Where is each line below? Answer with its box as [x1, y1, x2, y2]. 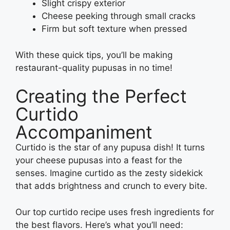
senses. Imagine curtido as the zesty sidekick [15, 168, 203, 179]
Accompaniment [15, 121, 152, 143]
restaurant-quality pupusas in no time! [15, 62, 175, 73]
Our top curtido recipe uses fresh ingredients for [15, 206, 214, 217]
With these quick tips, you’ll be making [15, 49, 172, 60]
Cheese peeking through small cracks [42, 11, 196, 22]
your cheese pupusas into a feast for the [15, 155, 182, 166]
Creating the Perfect [15, 85, 187, 107]
